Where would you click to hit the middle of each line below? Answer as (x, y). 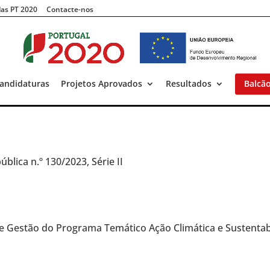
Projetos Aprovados (101, 83)
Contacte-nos (70, 9)
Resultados (188, 83)
